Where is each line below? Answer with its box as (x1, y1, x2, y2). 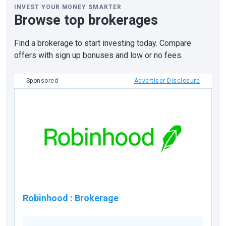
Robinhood (23, 192, 68, 203)
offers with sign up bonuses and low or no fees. (14, 50, 183, 60)
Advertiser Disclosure (134, 77, 200, 84)
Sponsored (26, 77, 59, 84)
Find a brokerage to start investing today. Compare (14, 38, 191, 48)
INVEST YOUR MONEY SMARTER (14, 4, 122, 11)
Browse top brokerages (14, 12, 158, 28)
